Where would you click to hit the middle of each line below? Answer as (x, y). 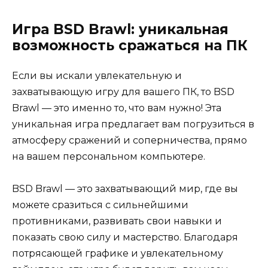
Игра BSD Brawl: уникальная (120, 29)
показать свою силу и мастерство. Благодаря (125, 237)
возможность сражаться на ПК (130, 45)
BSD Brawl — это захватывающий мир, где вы (125, 188)
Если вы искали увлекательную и (97, 75)
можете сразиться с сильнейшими (100, 205)
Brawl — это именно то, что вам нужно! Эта (117, 108)
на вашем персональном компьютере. (109, 156)
